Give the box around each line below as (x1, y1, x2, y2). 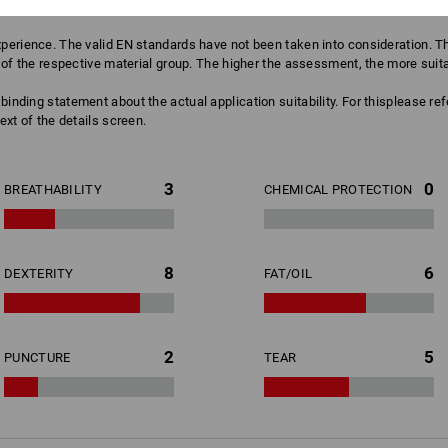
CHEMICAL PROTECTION (264, 182, 413, 198)
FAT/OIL (264, 266, 313, 282)
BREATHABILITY (4, 182, 102, 198)
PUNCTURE (4, 350, 71, 366)
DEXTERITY (4, 266, 74, 282)
